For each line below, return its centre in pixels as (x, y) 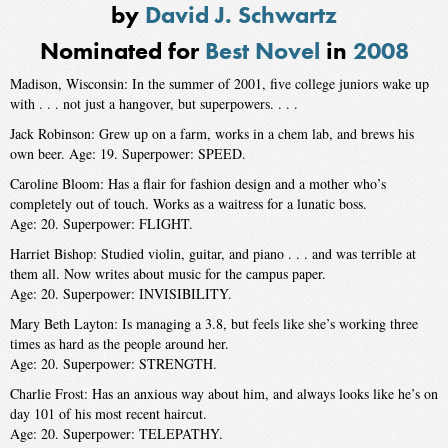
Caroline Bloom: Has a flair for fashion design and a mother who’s (198, 183)
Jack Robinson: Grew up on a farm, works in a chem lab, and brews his (212, 133)
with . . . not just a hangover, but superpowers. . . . (154, 103)
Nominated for (122, 50)
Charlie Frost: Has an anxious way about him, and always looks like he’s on (224, 393)
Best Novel (262, 50)
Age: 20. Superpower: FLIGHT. (101, 223)
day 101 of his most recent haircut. (108, 413)
